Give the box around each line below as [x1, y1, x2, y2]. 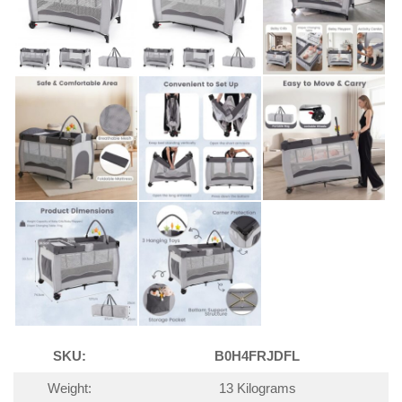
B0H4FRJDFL [214, 349, 300, 364]
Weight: [48, 381, 92, 397]
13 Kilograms [218, 381, 296, 397]
